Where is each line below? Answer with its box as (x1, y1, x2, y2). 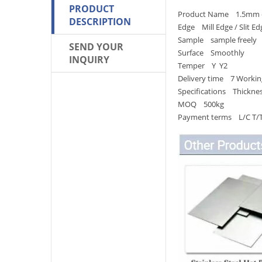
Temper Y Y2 (177, 60, 227, 71)
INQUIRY (69, 53, 109, 66)
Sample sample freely (177, 35, 257, 45)
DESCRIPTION (69, 15, 131, 28)
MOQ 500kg (177, 99, 224, 109)
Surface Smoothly (177, 47, 244, 58)
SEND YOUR (69, 40, 123, 53)
